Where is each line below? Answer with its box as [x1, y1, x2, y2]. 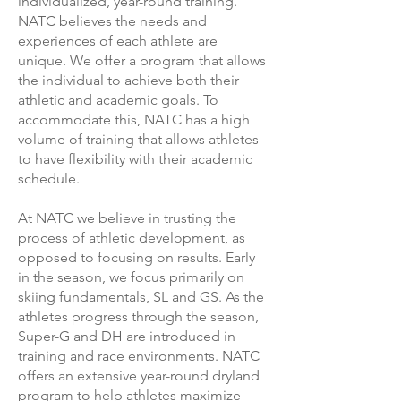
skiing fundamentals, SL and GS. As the [18, 288, 264, 305]
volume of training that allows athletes [18, 131, 259, 148]
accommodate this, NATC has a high [18, 111, 250, 128]
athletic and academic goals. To [18, 91, 218, 108]
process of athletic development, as [18, 229, 245, 246]
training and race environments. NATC [18, 347, 260, 364]
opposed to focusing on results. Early [18, 249, 255, 266]
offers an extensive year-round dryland [18, 367, 260, 384]
